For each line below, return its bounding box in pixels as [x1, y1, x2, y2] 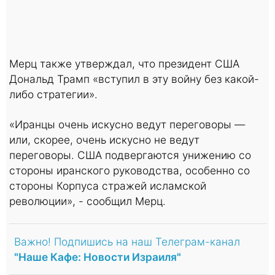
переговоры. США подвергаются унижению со [9, 148, 251, 161]
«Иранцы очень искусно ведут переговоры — [9, 117, 245, 131]
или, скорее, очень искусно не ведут [9, 133, 199, 146]
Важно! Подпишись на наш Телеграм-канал [14, 234, 240, 248]
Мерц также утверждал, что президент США [9, 56, 239, 70]
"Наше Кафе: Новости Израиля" [14, 250, 181, 263]
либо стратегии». [9, 87, 98, 101]
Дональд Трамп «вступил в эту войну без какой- [9, 72, 259, 85]
